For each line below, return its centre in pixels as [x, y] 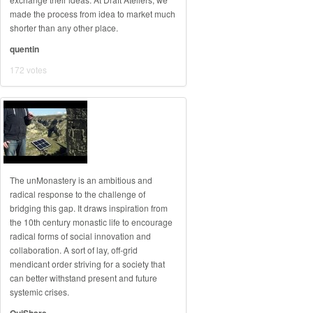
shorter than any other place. [64, 28]
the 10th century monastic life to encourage [91, 222]
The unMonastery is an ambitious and [81, 180]
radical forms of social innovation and [80, 236]
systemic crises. [39, 292]
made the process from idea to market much [93, 14]
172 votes [28, 70]
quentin [24, 49]
